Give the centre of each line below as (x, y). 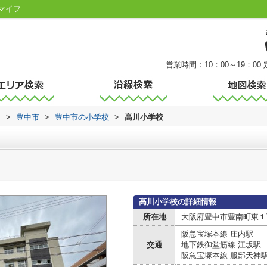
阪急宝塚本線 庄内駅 (217, 234)
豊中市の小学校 (82, 117)
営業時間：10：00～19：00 (213, 65)
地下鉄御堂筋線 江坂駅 (221, 245)
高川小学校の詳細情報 (178, 202)
